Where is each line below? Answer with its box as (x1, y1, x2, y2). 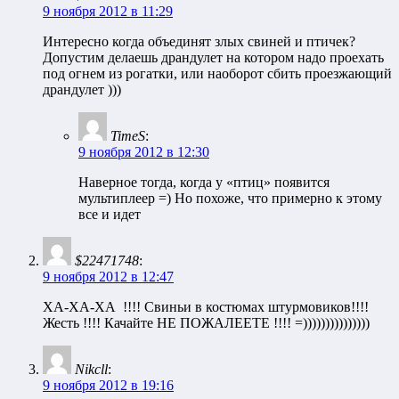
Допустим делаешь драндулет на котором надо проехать (43, 50, 384, 66)
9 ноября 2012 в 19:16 (43, 378, 174, 394)
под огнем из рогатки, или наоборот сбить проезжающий (43, 66, 392, 82)
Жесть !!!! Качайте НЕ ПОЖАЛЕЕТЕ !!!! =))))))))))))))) (43, 315, 370, 331)
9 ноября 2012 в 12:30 (78, 144, 209, 160)
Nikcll (75, 362, 108, 378)
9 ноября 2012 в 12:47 (43, 269, 174, 285)
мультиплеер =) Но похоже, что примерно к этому (78, 191, 382, 207)
